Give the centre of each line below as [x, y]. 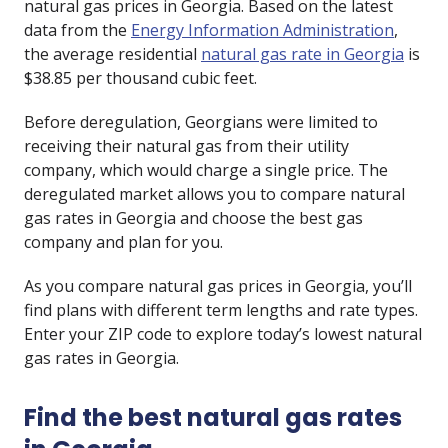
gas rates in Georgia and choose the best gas [193, 218]
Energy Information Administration [262, 30]
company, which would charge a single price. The [206, 170]
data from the [77, 30]
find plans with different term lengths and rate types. [221, 310]
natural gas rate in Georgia [302, 54]
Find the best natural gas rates [213, 417]
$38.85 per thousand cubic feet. [140, 78]
